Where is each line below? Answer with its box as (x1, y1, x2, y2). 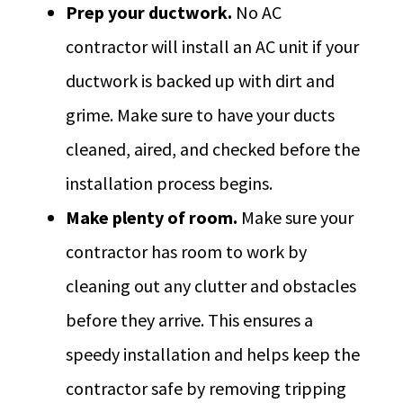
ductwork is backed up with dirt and (66, 68, 336, 92)
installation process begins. (66, 171, 273, 194)
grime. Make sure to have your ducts (66, 103, 336, 126)
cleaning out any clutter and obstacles (66, 273, 357, 297)
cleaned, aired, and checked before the (66, 137, 361, 160)
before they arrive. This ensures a (66, 308, 314, 331)
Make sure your (241, 205, 354, 228)
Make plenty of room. (66, 205, 242, 228)
